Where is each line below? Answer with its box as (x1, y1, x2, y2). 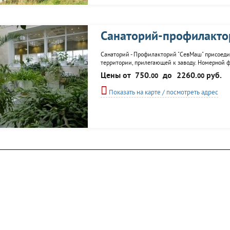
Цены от (100, 71, 132, 81)
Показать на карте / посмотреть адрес (107, 89, 218, 97)
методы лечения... (100, 76, 150, 84)
